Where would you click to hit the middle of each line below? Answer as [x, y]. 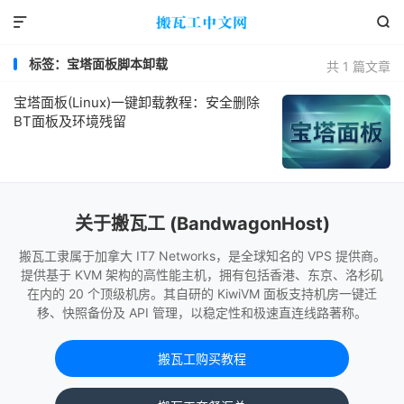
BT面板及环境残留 [70, 121]
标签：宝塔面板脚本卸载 [98, 64]
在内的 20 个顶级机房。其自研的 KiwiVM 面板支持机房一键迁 [202, 294]
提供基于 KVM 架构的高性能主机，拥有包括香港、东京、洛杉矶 [202, 275]
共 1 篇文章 [358, 66]
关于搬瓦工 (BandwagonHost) [202, 224]
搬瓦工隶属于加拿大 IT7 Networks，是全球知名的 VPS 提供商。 [202, 256]
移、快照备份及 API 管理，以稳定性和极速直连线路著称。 [202, 312]
